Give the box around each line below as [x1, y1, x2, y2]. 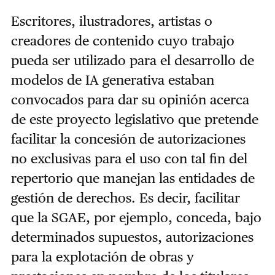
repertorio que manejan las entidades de [10, 169, 255, 186]
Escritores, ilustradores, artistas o [10, 12, 212, 29]
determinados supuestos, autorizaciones [10, 228, 254, 245]
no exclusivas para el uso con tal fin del [10, 150, 247, 166]
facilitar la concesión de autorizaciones [10, 130, 246, 147]
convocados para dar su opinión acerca [10, 91, 249, 107]
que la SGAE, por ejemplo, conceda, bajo [10, 209, 261, 225]
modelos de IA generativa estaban [10, 71, 214, 88]
